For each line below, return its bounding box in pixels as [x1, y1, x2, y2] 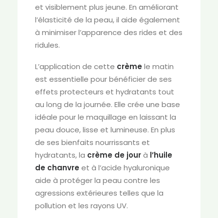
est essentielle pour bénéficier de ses [35, 74, 172, 84]
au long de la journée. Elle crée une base [35, 99, 180, 109]
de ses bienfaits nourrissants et [35, 137, 150, 147]
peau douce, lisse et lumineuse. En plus [35, 125, 175, 135]
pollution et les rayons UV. [35, 200, 128, 211]
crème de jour [87, 150, 141, 160]
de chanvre [35, 163, 79, 173]
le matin [142, 61, 174, 72]
